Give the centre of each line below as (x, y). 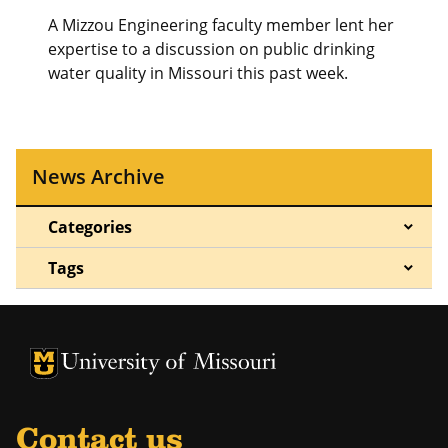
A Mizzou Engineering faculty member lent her (221, 24)
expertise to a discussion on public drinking (211, 48)
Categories (90, 226)
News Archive (98, 176)
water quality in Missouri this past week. (198, 72)
